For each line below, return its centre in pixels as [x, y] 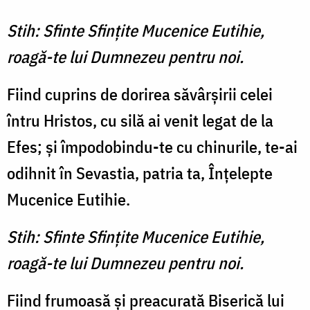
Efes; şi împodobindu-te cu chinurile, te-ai [152, 147]
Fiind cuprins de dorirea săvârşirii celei [140, 94]
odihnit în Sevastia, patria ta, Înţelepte [140, 173]
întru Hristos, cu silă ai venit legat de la [140, 121]
